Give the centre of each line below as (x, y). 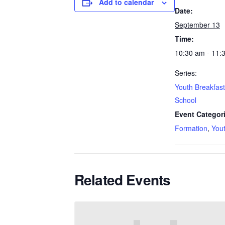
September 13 (197, 25)
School (186, 100)
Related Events (123, 180)
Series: (186, 73)
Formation (191, 128)
